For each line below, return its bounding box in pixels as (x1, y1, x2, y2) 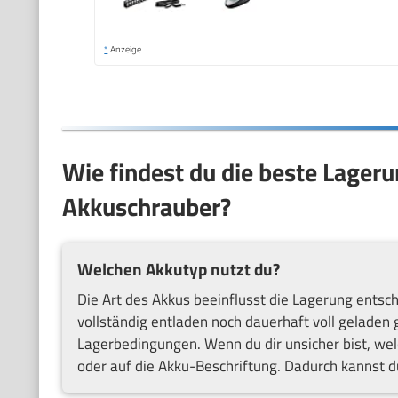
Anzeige (107, 43, 142, 54)
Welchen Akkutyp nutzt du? (76, 256, 280, 282)
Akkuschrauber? (61, 187, 231, 226)
